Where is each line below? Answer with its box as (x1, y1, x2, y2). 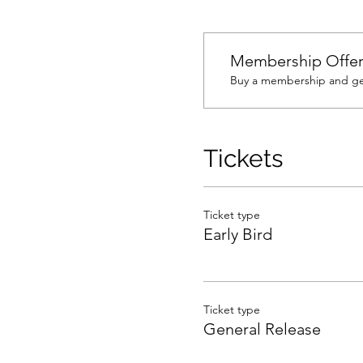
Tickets (203, 144, 283, 173)
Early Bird (203, 224, 272, 244)
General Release (203, 319, 321, 339)
